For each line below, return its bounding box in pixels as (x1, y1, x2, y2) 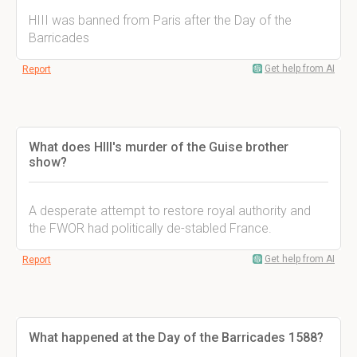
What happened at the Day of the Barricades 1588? (29, 330, 324, 345)
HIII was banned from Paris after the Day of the (29, 13, 292, 28)
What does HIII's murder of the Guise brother (29, 139, 288, 155)
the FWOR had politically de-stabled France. (29, 221, 272, 236)
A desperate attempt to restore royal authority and (29, 203, 311, 218)
